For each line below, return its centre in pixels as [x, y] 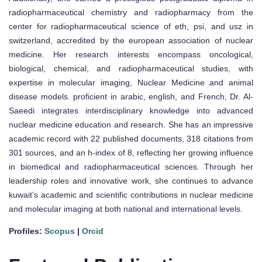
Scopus [60, 231]
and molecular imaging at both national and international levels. [126, 209]
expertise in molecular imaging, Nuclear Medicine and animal [131, 83]
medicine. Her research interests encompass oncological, [131, 55]
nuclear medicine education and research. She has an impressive [131, 125]
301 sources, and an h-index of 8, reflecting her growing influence [131, 153]
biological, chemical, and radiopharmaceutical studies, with [131, 69]
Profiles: [27, 231]
